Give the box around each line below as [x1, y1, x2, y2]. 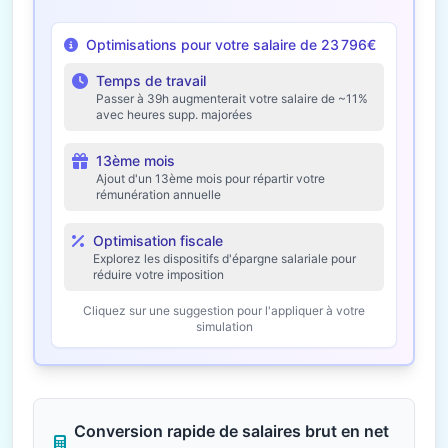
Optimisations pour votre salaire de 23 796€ [86, 36, 376, 53]
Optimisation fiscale [93, 232, 223, 249]
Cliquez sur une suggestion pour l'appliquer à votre [83, 303, 365, 318]
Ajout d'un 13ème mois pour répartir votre [96, 171, 325, 186]
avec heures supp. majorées [96, 107, 252, 122]
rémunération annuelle [96, 187, 221, 202]
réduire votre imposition [93, 267, 224, 282]
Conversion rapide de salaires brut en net [74, 421, 389, 441]
